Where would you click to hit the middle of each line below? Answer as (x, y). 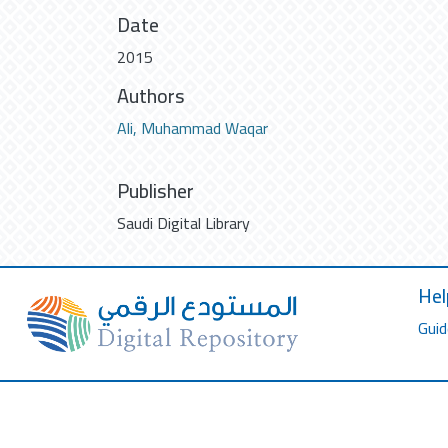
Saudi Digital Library (183, 222)
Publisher (155, 190)
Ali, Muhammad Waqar (192, 127)
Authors (151, 95)
